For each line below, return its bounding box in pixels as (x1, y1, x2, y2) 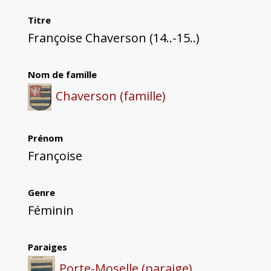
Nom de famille (27, 68, 97, 81)
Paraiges (27, 241, 67, 253)
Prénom (27, 132, 63, 145)
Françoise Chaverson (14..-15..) (27, 30, 200, 47)
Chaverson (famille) (56, 88, 166, 105)
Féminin (27, 202, 74, 219)
